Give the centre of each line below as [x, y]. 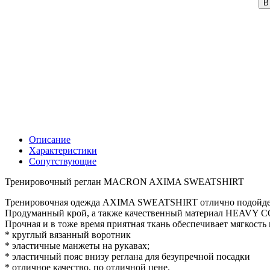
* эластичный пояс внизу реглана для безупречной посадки [127, 256]
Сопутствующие [63, 161]
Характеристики [63, 150]
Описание [50, 139]
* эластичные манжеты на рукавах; [77, 245]
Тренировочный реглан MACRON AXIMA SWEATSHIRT [124, 181]
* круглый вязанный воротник [68, 234]
